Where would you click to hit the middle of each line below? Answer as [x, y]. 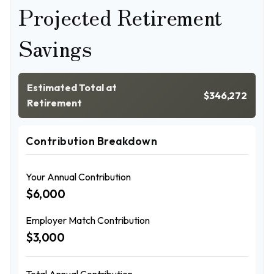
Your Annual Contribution [78, 177]
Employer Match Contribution [88, 220]
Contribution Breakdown [91, 141]
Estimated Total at [72, 87]
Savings [55, 47]
